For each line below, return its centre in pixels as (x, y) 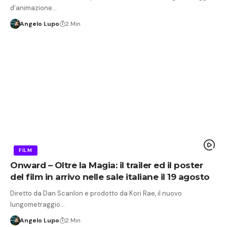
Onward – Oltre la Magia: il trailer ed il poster (106, 165)
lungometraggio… (37, 205)
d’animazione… (33, 8)
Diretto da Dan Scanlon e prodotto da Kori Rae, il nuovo (96, 194)
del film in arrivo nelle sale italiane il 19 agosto (110, 177)
